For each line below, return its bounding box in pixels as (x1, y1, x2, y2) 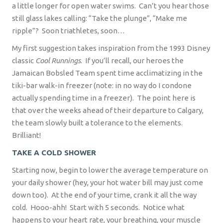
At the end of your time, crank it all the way (51, 191, 197, 200)
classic (12, 56, 35, 65)
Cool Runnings (35, 56, 81, 65)
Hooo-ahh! (30, 203, 67, 212)
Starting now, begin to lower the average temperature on (12, 166, 208, 175)
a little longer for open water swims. (12, 1, 136, 10)
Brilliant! (12, 131, 42, 140)
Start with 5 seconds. (70, 203, 140, 212)
